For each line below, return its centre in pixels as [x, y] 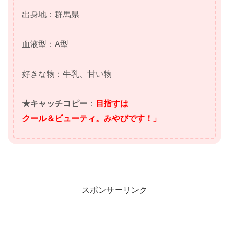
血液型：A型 [45, 44]
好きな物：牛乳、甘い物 [67, 74]
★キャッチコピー [55, 103]
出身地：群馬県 [51, 14]
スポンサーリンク [114, 190]
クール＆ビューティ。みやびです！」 [91, 118]
